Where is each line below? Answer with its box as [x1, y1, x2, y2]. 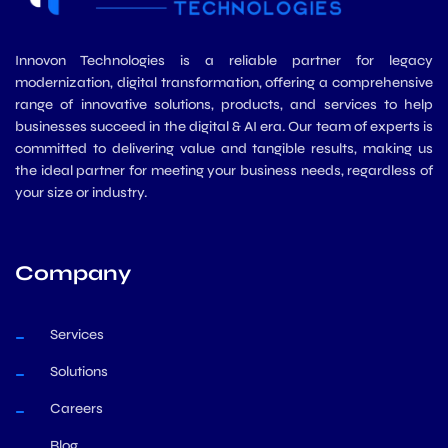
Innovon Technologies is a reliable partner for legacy [15, 51, 433, 69]
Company [15, 260, 131, 286]
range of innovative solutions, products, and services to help [15, 95, 433, 113]
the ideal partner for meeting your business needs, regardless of [15, 161, 433, 179]
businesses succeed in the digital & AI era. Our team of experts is [15, 117, 433, 135]
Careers [50, 399, 103, 417]
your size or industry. [15, 183, 147, 201]
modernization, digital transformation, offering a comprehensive [15, 73, 433, 91]
